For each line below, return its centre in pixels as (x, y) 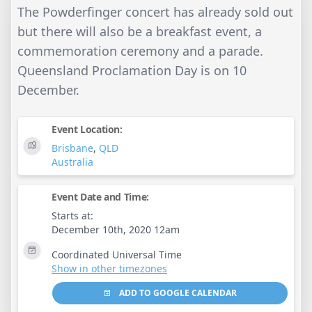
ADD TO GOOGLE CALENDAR (177, 292)
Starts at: (72, 215)
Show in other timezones (109, 268)
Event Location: (87, 129)
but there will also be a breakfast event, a (140, 31)
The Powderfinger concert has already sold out (155, 11)
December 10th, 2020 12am (116, 229)
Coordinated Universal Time (117, 254)
